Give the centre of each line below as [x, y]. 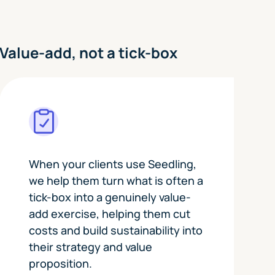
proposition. [60, 263]
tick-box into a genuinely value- [110, 197]
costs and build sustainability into [115, 230]
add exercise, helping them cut [109, 213]
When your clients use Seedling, [112, 164]
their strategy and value [90, 246]
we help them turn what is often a [116, 180]
